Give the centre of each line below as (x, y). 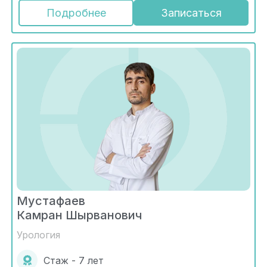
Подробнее (76, 13)
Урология (38, 235)
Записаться (191, 13)
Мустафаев (51, 201)
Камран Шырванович (79, 215)
